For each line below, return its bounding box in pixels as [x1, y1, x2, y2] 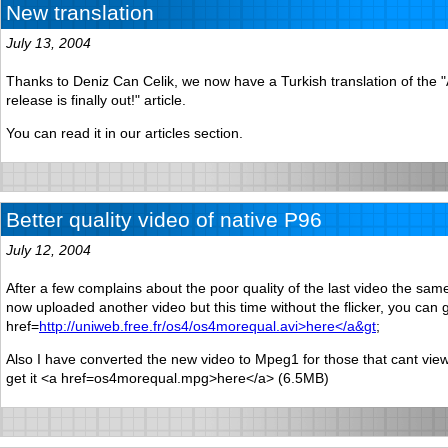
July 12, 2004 [6, 241, 91, 258]
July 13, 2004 [6, 34, 91, 51]
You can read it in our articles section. [6, 124, 243, 141]
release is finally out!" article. [6, 91, 186, 108]
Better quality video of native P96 [6, 207, 322, 231]
